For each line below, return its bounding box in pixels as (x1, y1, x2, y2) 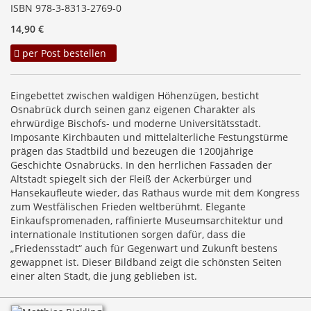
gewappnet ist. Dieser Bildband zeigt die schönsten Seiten (10, 255, 282, 269)
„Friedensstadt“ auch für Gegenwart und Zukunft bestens (10, 242, 278, 255)
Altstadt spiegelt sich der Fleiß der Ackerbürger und (10, 172, 252, 186)
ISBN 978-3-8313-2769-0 (10, 1, 121, 15)
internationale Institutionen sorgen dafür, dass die (10, 228, 246, 242)
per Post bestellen (19, 47, 106, 60)
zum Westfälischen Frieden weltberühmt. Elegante (10, 200, 246, 214)
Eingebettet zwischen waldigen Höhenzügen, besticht (10, 89, 259, 103)
